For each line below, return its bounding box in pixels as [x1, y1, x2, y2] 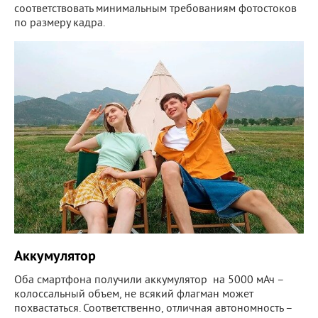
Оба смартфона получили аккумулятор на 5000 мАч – [14, 273, 284, 288]
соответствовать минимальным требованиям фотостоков [14, 1, 297, 16]
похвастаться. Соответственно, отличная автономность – [14, 302, 292, 317]
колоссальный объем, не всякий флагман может [14, 287, 253, 302]
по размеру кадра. [14, 16, 105, 31]
